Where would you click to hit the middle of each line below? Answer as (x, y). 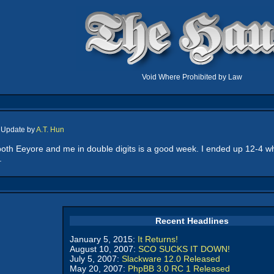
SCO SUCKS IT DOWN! (184, 249)
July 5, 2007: (96, 259)
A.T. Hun (50, 130)
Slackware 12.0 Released (171, 259)
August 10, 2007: (104, 249)
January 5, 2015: (104, 239)
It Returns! (158, 239)
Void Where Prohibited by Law (192, 77)
